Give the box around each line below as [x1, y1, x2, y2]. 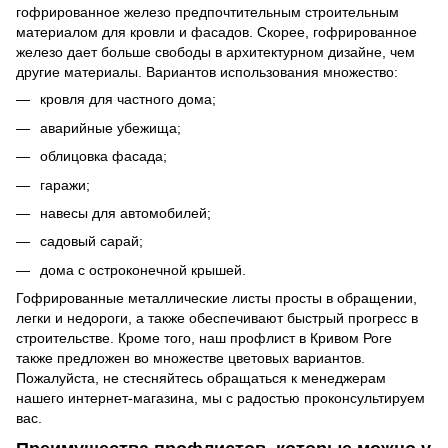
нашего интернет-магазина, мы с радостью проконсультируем [16, 390, 425, 407]
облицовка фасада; [40, 148, 167, 165]
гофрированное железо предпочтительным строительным [16, 4, 399, 21]
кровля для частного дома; [40, 91, 216, 108]
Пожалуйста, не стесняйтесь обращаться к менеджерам [16, 370, 386, 387]
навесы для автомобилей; [40, 204, 211, 221]
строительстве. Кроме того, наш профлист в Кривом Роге [16, 330, 392, 347]
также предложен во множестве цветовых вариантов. [16, 350, 365, 367]
